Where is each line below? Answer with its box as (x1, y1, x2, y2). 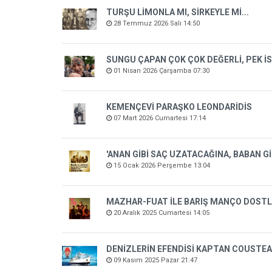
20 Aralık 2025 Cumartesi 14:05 (112, 209, 210, 217)
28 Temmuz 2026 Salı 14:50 (112, 19, 200, 27)
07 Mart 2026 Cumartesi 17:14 (112, 114, 206, 122)
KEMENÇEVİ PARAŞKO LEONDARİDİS (106, 102, 253, 112)
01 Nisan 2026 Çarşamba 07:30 (112, 67, 210, 75)
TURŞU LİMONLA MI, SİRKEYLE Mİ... (106, 7, 250, 17)
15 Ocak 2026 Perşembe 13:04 (112, 161, 211, 169)
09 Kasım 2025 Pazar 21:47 (112, 256, 198, 264)
